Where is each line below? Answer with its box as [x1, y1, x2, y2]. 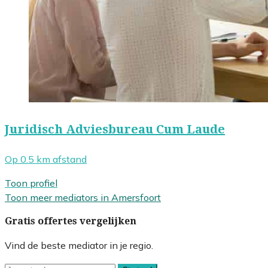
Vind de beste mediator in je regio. [5, 239, 153, 252]
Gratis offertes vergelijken [5, 215, 136, 227]
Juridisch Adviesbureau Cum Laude [5, 121, 225, 136]
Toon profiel [5, 177, 57, 190]
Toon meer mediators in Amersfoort [5, 191, 161, 204]
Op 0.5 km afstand [5, 153, 87, 166]
